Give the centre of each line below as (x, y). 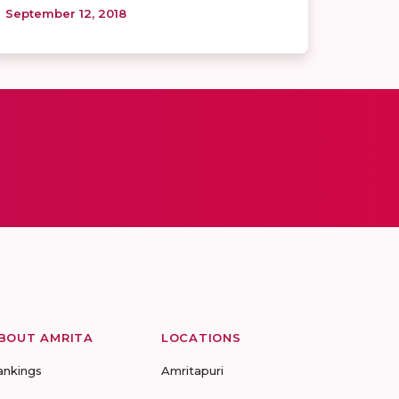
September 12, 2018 (66, 14)
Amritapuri (192, 371)
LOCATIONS (201, 338)
